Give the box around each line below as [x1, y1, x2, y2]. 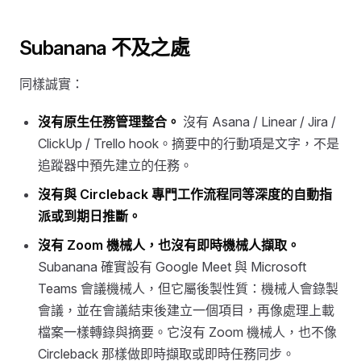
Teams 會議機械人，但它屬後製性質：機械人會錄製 [38, 280, 339, 297]
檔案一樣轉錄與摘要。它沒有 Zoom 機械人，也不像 [38, 323, 338, 340]
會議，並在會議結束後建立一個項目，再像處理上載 [38, 301, 335, 318]
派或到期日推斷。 [38, 207, 142, 224]
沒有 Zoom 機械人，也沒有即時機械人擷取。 [38, 236, 301, 253]
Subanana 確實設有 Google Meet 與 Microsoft [38, 258, 307, 275]
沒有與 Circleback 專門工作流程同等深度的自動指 [38, 185, 333, 202]
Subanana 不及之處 [19, 35, 189, 60]
